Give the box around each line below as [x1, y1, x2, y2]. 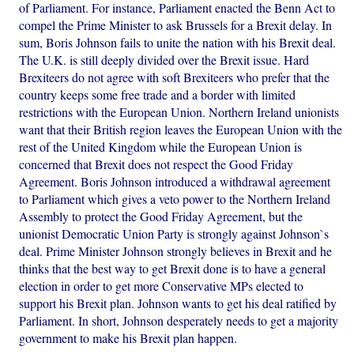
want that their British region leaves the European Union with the [19, 120, 343, 137]
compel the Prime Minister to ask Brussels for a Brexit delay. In [19, 16, 333, 33]
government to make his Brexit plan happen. [19, 329, 238, 346]
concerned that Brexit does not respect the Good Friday [19, 155, 294, 172]
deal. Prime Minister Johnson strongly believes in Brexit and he [19, 242, 333, 259]
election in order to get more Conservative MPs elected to [19, 277, 304, 294]
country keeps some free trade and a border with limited [19, 85, 296, 103]
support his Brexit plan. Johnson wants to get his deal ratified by [19, 294, 337, 311]
